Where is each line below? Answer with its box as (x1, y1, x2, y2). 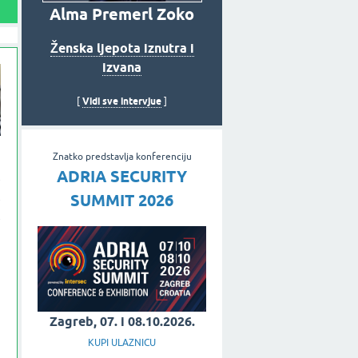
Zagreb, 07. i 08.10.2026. (49, 313, 195, 329)
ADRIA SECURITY (57, 167, 187, 187)
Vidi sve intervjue (82, 95, 161, 108)
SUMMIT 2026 (70, 191, 173, 211)
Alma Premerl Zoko (50, 4, 194, 24)
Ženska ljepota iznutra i (50, 41, 194, 57)
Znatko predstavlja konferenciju (52, 151, 192, 163)
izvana (102, 60, 141, 76)
